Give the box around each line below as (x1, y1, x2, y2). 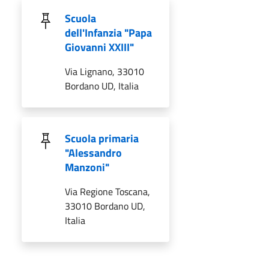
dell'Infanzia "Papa (65, 24, 152, 41)
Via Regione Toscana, (65, 184, 150, 199)
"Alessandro (65, 144, 122, 161)
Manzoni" (65, 159, 109, 175)
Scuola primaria (65, 130, 139, 147)
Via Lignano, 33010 (65, 64, 144, 79)
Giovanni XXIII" (65, 38, 134, 55)
